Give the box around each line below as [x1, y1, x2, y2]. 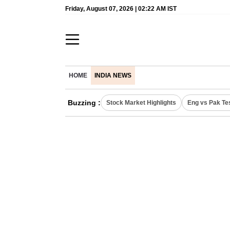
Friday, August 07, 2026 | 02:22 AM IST [65, 5, 177, 12]
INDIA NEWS [94, 72, 131, 79]
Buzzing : [68, 99, 101, 107]
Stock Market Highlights [106, 99, 176, 106]
